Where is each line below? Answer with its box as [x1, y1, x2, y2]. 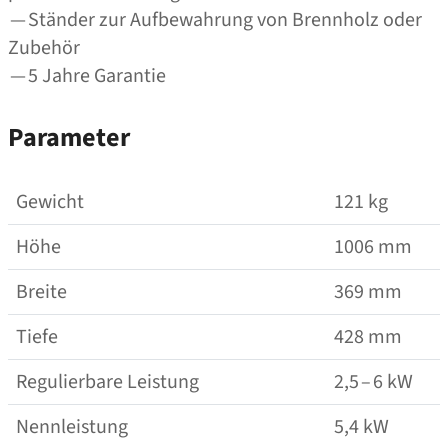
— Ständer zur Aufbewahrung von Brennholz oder [8, 6, 422, 35]
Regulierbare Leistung [16, 367, 199, 396]
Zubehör [8, 34, 80, 63]
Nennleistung [16, 412, 128, 441]
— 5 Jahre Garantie [8, 62, 166, 91]
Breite [16, 277, 67, 306]
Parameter [8, 118, 130, 156]
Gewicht [16, 187, 84, 216]
